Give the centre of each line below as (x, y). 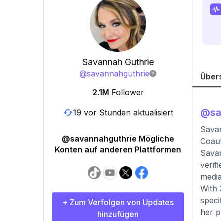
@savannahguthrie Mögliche (118, 139)
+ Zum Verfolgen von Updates (118, 202)
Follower (128, 92)
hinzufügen (118, 214)
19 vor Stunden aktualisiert (123, 112)
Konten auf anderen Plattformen (118, 149)
